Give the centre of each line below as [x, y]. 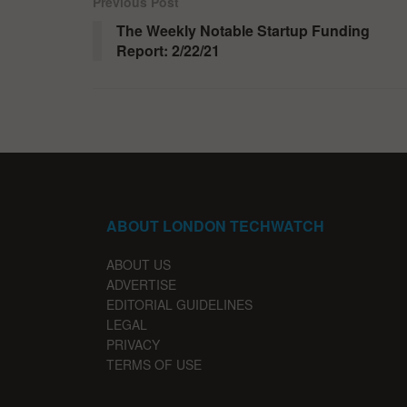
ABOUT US [139, 264]
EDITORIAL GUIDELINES [179, 304]
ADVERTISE [141, 284]
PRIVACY [133, 344]
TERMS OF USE [154, 364]
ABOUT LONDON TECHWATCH [215, 225]
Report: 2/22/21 [168, 50]
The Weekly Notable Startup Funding [243, 30]
